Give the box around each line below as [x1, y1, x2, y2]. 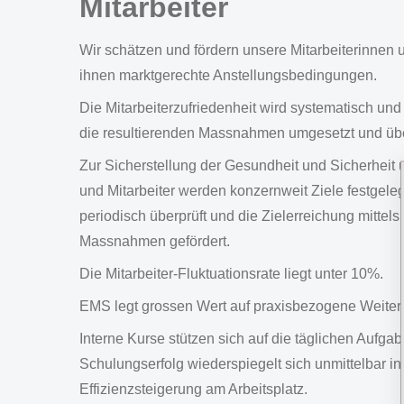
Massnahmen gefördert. [79, 234, 230, 249]
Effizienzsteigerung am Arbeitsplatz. [79, 381, 308, 397]
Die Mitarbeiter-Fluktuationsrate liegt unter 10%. [79, 266, 383, 281]
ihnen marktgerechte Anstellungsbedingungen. [79, 68, 377, 83]
